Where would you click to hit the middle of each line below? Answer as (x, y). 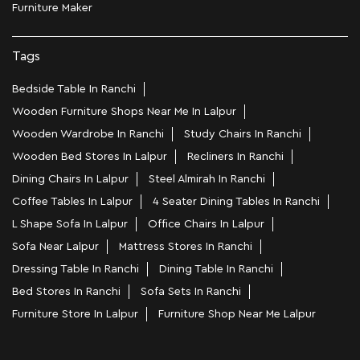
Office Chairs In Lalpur (206, 225)
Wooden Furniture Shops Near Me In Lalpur (124, 112)
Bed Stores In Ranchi (66, 292)
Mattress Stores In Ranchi (186, 247)
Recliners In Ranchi (235, 157)
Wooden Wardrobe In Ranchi (88, 135)
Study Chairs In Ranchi (243, 135)
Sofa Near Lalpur (55, 247)
